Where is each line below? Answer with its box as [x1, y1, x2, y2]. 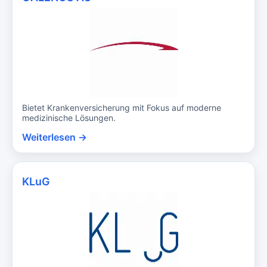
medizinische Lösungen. [22, 112, 116, 123]
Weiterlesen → [22, 131, 87, 143]
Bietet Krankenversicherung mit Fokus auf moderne [22, 102, 221, 113]
